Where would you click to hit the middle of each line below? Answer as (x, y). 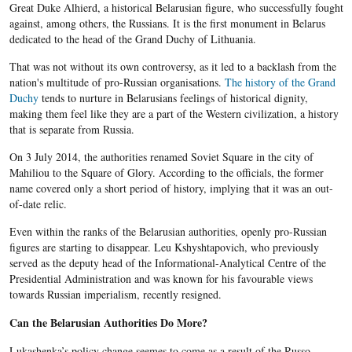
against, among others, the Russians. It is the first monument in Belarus (167, 24)
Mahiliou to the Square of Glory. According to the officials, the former (166, 173)
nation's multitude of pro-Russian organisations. (117, 82)
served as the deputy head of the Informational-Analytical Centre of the (167, 263)
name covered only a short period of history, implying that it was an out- (171, 189)
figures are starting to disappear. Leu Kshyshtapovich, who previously (164, 247)
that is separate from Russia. (71, 130)
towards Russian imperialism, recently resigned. (115, 295)
